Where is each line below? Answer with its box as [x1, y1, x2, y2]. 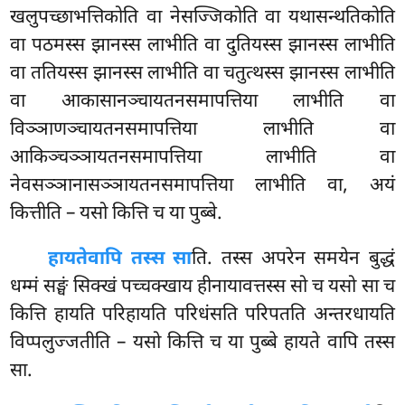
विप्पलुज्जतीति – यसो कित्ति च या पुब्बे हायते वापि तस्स [10, 331, 395, 357]
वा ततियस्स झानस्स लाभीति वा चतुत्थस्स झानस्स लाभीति [10, 61, 395, 88]
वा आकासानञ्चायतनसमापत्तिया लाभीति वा [10, 89, 395, 116]
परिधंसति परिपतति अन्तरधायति [174, 303, 395, 329]
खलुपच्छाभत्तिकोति [10, 5, 146, 32]
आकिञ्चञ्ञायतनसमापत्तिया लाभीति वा [10, 146, 395, 172]
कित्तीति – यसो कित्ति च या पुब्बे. [10, 202, 223, 228]
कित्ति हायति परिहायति [10, 303, 174, 329]
